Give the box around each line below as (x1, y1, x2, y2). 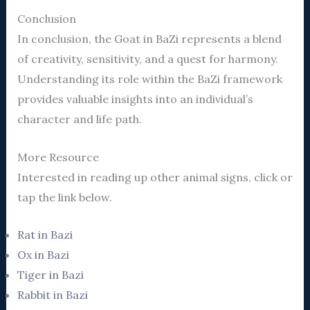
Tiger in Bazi (17, 268, 84, 282)
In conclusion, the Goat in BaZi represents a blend (17, 32, 282, 46)
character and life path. (17, 112, 142, 127)
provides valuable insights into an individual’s (17, 92, 253, 107)
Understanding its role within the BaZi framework (17, 72, 282, 86)
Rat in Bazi (17, 228, 73, 242)
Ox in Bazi (17, 248, 69, 262)
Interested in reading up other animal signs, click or (17, 170, 293, 184)
